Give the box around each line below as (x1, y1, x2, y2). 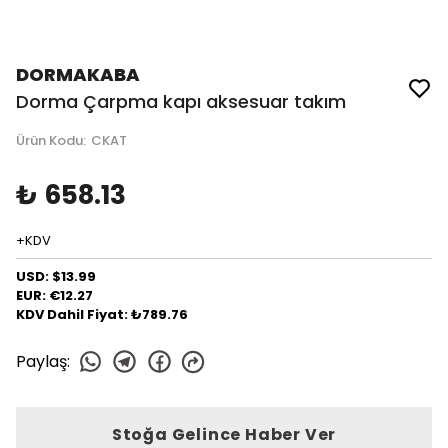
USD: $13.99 (16, 267, 96, 286)
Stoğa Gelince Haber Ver (111, 423, 337, 446)
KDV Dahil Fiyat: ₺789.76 (16, 305, 188, 324)
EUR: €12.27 (16, 286, 93, 305)
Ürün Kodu (16, 131, 83, 150)
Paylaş (16, 349, 67, 373)
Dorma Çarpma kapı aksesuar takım (16, 89, 346, 114)
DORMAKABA (16, 62, 140, 87)
